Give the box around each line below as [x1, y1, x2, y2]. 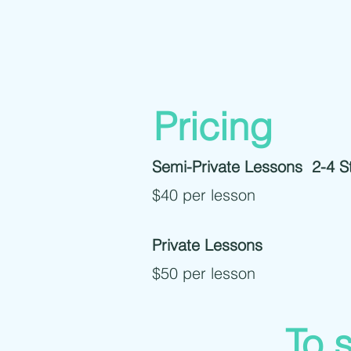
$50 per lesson [152, 263, 255, 283]
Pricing [154, 103, 273, 150]
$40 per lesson [152, 185, 255, 204]
